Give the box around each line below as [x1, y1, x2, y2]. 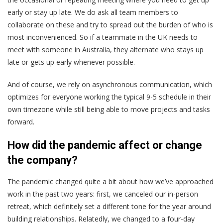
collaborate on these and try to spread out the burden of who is [7, 20, 213, 30]
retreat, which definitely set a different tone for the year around [7, 202, 211, 212]
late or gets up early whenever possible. [7, 57, 135, 67]
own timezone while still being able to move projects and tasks [7, 105, 210, 114]
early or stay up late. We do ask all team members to [7, 7, 178, 17]
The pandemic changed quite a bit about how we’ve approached [7, 177, 214, 187]
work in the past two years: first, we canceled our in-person [7, 189, 198, 199]
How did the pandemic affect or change [7, 139, 202, 152]
